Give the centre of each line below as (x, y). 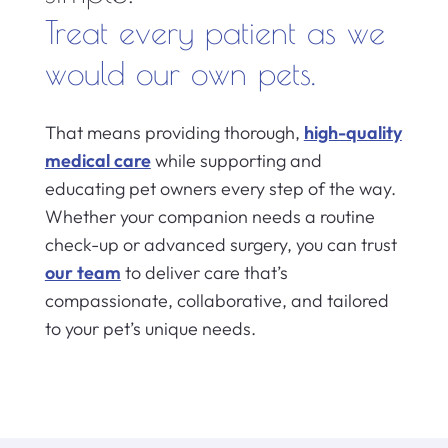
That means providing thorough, (174, 133)
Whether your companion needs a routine (209, 217)
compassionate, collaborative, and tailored (216, 301)
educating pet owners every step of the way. (220, 189)
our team (82, 273)
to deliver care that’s (204, 273)
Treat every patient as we (214, 32)
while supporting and (236, 161)
